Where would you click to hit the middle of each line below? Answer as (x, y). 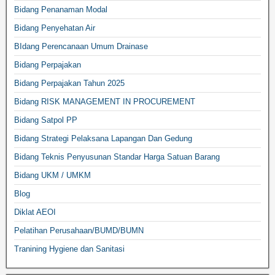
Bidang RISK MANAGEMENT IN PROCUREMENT (105, 102)
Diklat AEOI (35, 212)
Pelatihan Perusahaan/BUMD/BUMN (79, 230)
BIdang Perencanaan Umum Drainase (81, 46)
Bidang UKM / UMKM (52, 175)
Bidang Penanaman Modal (61, 10)
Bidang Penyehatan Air (55, 28)
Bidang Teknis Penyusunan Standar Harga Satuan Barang (117, 157)
